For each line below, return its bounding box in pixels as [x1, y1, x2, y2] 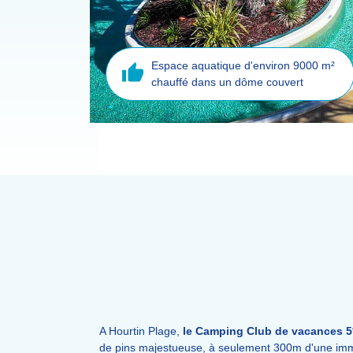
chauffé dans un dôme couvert [150, 76, 303, 88]
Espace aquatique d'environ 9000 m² [150, 59, 335, 72]
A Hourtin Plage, [99, 325, 183, 337]
